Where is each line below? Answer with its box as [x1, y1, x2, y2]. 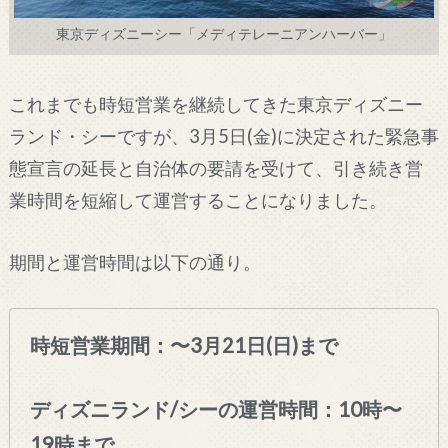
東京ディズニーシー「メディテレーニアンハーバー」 [55, 25, 392, 43]
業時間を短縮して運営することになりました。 [8, 189, 387, 212]
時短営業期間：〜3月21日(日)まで [30, 332, 339, 357]
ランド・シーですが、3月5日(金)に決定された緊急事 [8, 125, 439, 148]
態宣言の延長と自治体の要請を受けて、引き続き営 [8, 157, 423, 180]
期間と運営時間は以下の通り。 [8, 250, 261, 273]
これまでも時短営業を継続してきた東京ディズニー [8, 93, 423, 116]
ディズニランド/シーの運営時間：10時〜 [30, 397, 403, 422]
